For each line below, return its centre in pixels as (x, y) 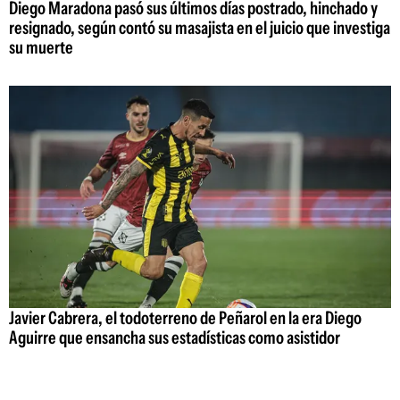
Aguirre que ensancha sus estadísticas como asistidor (175, 337)
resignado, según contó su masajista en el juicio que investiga (200, 28)
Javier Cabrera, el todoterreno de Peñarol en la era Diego (185, 317)
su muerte (41, 48)
